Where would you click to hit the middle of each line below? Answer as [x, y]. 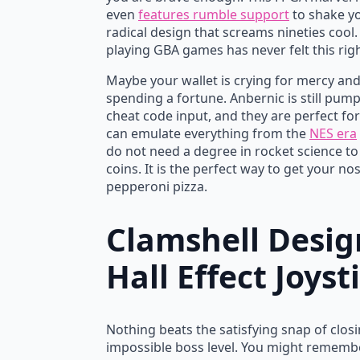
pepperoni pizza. [157, 186]
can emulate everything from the [208, 133]
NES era [333, 133]
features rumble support [214, 14]
